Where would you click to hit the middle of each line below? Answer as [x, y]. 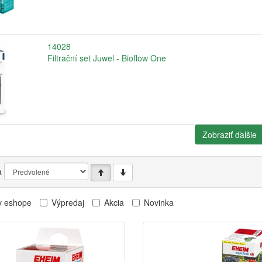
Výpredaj [68, 203]
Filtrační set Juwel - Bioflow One [106, 58]
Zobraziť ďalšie [229, 134]
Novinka [159, 203]
